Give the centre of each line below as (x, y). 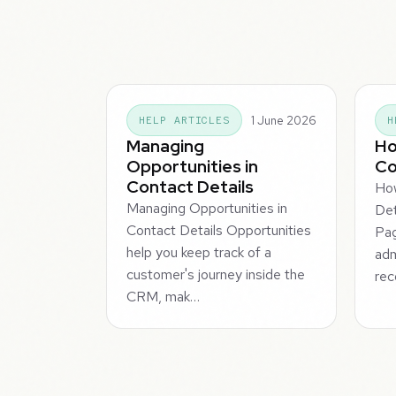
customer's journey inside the (216, 275)
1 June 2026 (283, 120)
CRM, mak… (164, 297)
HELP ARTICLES (185, 121)
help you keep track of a (199, 253)
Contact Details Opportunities (219, 231)
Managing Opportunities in (207, 209)
